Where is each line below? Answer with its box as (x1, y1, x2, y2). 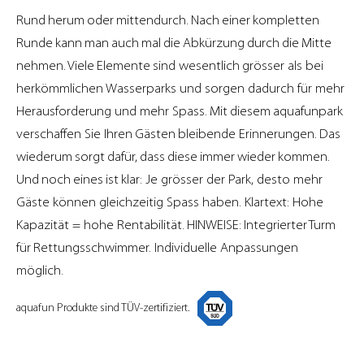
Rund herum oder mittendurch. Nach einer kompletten (16, 13, 322, 28)
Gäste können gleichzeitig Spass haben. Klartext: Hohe (16, 195, 323, 210)
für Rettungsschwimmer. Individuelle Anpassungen (16, 240, 298, 255)
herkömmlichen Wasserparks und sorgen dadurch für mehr (16, 81, 344, 96)
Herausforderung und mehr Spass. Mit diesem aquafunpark (16, 104, 343, 119)
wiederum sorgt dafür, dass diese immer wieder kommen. (16, 149, 332, 164)
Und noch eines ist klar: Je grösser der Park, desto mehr (16, 172, 323, 187)
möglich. (16, 263, 63, 278)
